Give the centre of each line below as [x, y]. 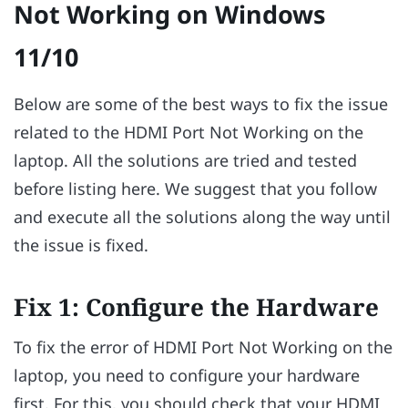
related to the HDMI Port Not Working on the [189, 133]
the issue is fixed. [81, 245]
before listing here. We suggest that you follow [195, 189]
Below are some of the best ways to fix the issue [201, 104]
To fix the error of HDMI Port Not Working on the [203, 347]
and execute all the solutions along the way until [202, 217]
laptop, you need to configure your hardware [187, 375]
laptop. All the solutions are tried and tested [185, 161]
